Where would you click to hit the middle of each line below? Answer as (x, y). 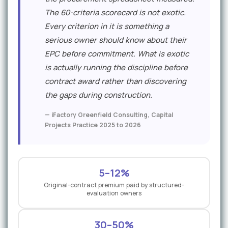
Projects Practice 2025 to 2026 (93, 125)
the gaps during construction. (98, 95)
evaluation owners (114, 193)
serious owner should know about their (116, 40)
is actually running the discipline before (116, 67)
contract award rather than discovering (116, 81)
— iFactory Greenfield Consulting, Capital (109, 115)
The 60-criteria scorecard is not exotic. (115, 12)
